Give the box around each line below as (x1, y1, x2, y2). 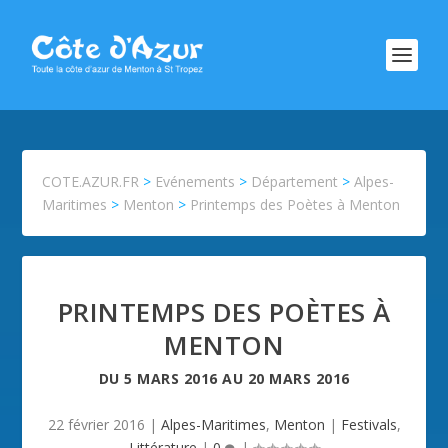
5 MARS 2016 (124, 369, 218, 388)
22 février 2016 (47, 415, 145, 434)
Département (251, 172, 339, 191)
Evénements (155, 172, 236, 191)
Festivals (340, 415, 397, 434)
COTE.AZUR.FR (42, 172, 140, 191)
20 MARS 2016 (247, 369, 350, 388)
